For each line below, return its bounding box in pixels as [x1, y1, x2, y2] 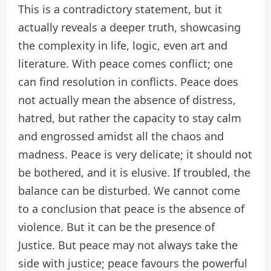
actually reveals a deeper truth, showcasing [18, 20, 241, 35]
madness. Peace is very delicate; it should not [18, 147, 252, 162]
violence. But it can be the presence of [18, 220, 215, 235]
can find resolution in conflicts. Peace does [18, 74, 238, 90]
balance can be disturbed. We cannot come [18, 183, 240, 198]
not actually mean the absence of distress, [18, 93, 236, 108]
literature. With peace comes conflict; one [18, 56, 233, 71]
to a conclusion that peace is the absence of [18, 201, 244, 217]
